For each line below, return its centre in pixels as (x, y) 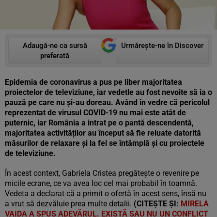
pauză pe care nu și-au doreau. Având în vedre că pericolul (107, 102)
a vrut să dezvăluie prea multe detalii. (69, 204)
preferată (55, 56)
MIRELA (195, 204)
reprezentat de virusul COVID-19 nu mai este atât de (95, 113)
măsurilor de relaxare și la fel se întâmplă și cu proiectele (105, 143)
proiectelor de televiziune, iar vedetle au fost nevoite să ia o (108, 92)
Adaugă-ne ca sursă (55, 46)
